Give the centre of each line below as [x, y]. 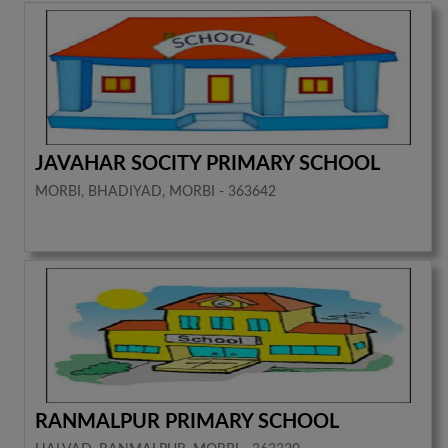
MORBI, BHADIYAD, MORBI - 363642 [156, 191]
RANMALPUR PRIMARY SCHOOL [187, 421]
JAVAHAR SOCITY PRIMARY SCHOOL [208, 163]
